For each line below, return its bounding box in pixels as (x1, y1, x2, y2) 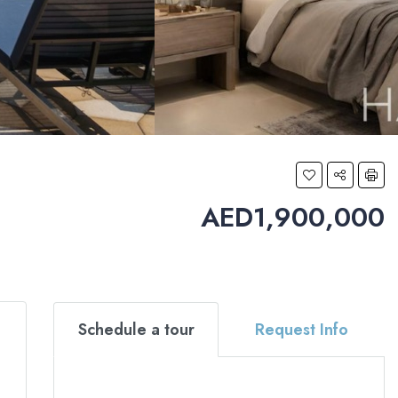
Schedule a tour (77, 318, 195, 341)
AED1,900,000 (201, 198, 385, 236)
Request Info (255, 318, 349, 341)
